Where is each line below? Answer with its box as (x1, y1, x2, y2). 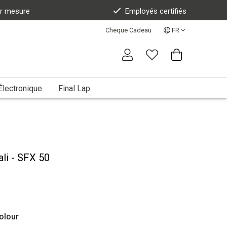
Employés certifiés (125, 7, 186, 16)
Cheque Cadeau (105, 26, 152, 34)
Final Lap (58, 83, 90, 93)
